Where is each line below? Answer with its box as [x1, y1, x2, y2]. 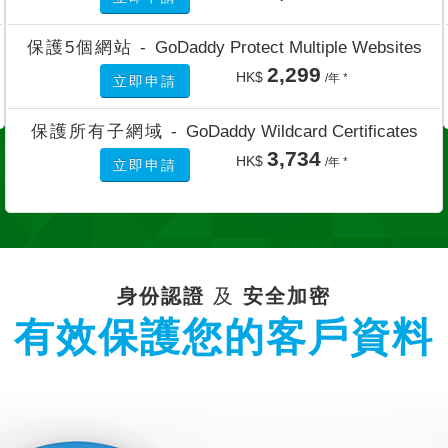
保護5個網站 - [26, 36, 155, 57]
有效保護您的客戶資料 [14, 314, 434, 359]
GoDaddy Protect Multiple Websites [154, 36, 422, 57]
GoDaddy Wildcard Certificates [185, 120, 418, 141]
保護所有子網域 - [30, 120, 186, 141]
